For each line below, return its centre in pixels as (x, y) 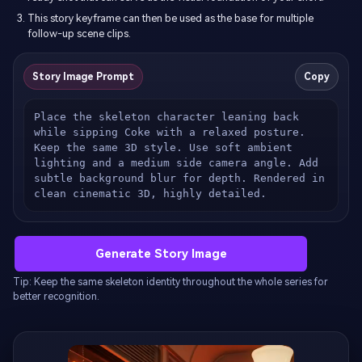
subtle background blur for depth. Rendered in (179, 179)
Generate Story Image (161, 254)
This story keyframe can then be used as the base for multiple (170, 19)
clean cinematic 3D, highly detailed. (150, 194)
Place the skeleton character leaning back (166, 117)
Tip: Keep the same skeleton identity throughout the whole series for (170, 282)
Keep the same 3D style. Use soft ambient (163, 148)
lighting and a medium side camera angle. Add (176, 163)
